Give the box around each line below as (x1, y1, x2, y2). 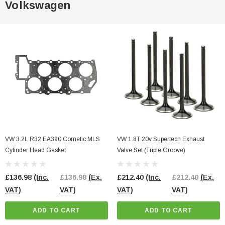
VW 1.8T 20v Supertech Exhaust (117, 136, 204, 143)
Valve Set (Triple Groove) (117, 147, 185, 154)
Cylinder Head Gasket (5, 147, 66, 154)
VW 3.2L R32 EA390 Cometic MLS (5, 136, 100, 143)
